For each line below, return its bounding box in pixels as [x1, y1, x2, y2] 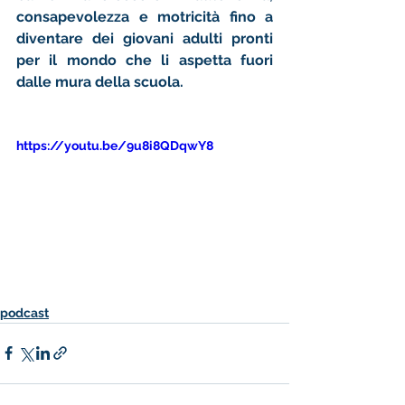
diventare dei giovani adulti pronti [16, 30, 273, 47]
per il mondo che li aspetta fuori [16, 52, 273, 69]
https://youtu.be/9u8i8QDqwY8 [16, 138, 213, 153]
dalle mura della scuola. [16, 73, 187, 90]
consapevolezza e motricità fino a [16, 8, 273, 25]
